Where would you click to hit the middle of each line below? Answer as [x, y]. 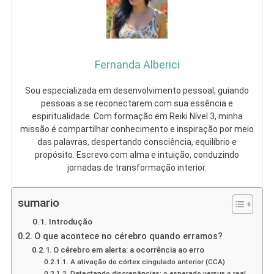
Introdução [70, 222]
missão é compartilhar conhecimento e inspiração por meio [137, 129]
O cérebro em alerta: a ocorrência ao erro [129, 250]
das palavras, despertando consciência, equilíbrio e [137, 142]
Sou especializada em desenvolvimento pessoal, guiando [137, 91]
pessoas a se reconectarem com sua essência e [137, 104]
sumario [38, 203]
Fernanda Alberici [137, 65]
